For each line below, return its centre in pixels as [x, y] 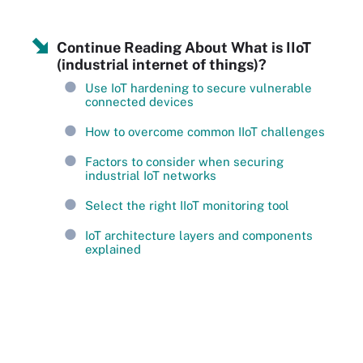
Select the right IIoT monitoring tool [187, 205]
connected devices [139, 101]
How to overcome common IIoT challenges [205, 131]
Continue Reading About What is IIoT [184, 47]
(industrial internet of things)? [162, 64]
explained [113, 249]
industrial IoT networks [151, 175]
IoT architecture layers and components [199, 235]
